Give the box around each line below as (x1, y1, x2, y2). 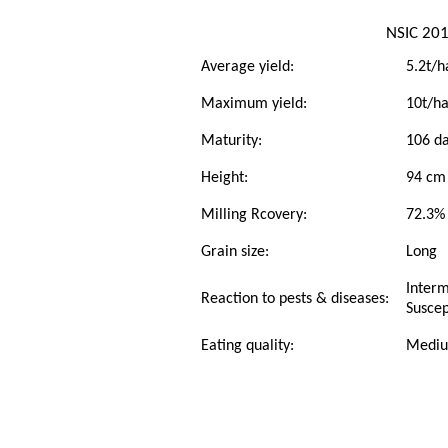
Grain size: (201, 244, 269, 260)
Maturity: (201, 133, 262, 149)
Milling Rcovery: (201, 207, 307, 223)
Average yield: (201, 59, 294, 75)
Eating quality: (201, 338, 294, 354)
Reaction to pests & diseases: (201, 291, 389, 307)
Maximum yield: (201, 96, 307, 112)
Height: (201, 170, 248, 186)
